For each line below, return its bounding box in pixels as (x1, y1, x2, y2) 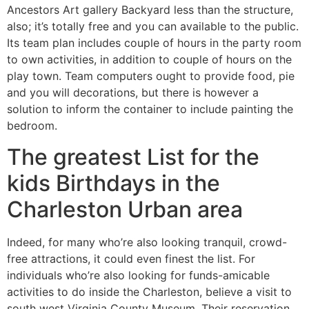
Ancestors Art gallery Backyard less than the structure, (7, 3, 293, 17)
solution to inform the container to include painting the (7, 102, 293, 117)
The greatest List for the (7, 143, 259, 170)
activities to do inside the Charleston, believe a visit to (7, 284, 292, 299)
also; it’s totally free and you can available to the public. (7, 19, 299, 34)
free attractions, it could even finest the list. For (7, 251, 255, 266)
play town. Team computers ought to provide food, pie (7, 69, 295, 83)
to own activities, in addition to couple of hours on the (7, 52, 292, 67)
